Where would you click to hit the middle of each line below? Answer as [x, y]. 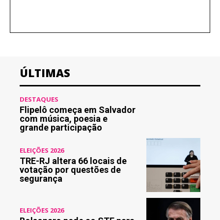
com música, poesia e [64, 118]
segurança [41, 178]
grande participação [61, 127]
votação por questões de [70, 169]
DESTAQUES [39, 99]
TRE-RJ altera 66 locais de [73, 161]
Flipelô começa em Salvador [78, 110]
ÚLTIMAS [45, 72]
